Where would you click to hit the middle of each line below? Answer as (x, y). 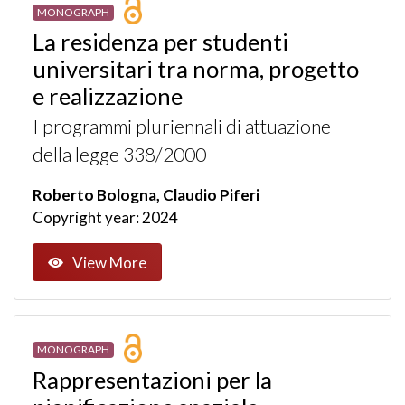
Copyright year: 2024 (105, 218)
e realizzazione (108, 96)
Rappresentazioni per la (152, 379)
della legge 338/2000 (119, 155)
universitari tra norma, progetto (196, 69)
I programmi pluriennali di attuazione (182, 127)
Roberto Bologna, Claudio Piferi (146, 195)
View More (109, 262)
